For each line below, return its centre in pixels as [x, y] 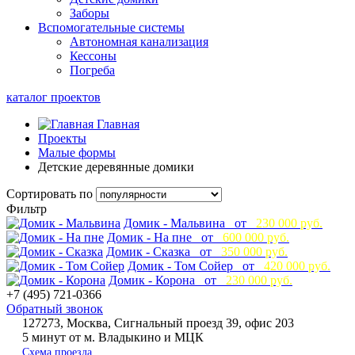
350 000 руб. [254, 251]
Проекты [62, 138]
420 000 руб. [297, 265]
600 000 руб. [256, 237]
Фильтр [27, 208]
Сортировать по [51, 193]
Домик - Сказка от [162, 251]
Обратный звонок [55, 308]
